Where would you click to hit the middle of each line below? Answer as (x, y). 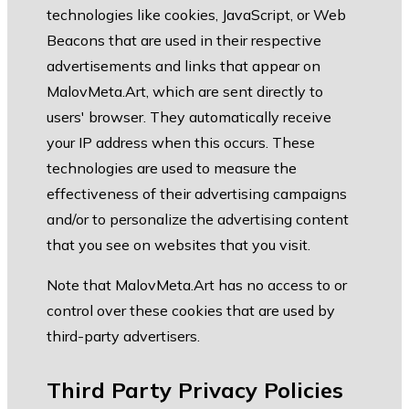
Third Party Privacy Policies (195, 390)
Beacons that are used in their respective (184, 41)
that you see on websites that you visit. (178, 245)
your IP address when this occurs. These (181, 143)
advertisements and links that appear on (184, 66)
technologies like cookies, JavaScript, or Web (196, 15)
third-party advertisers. (123, 336)
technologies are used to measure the (172, 168)
